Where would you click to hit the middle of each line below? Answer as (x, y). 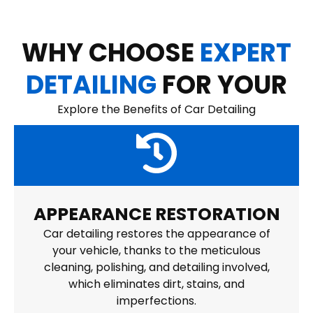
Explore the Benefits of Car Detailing (156, 110)
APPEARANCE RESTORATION (156, 214)
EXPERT (246, 53)
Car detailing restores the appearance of (156, 234)
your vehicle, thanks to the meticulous (156, 251)
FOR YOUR (222, 85)
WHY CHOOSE (111, 53)
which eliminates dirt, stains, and (156, 284)
